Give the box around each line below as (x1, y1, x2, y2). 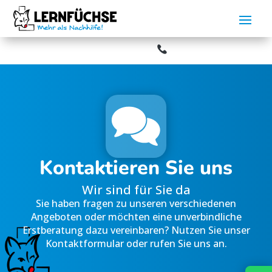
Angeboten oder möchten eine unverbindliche (30, 209, 242, 223)
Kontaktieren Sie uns (39, 154, 233, 181)
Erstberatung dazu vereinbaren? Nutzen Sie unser (22, 223, 250, 237)
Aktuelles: (7, 39, 63, 55)
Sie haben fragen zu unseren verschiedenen (36, 196, 236, 210)
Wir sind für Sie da (81, 181, 191, 198)
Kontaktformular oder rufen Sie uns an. (45, 236, 227, 250)
